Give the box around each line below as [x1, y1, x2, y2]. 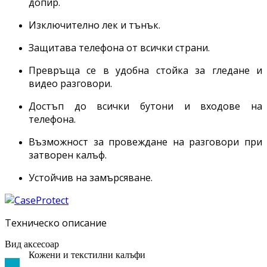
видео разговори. [29, 77, 112, 91]
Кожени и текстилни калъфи [29, 250, 145, 260]
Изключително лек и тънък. [29, 18, 160, 32]
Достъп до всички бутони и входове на [29, 100, 262, 113]
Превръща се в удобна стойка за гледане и [29, 64, 262, 77]
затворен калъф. [29, 148, 107, 162]
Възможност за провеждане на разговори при [29, 135, 262, 149]
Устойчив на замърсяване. [29, 171, 153, 185]
